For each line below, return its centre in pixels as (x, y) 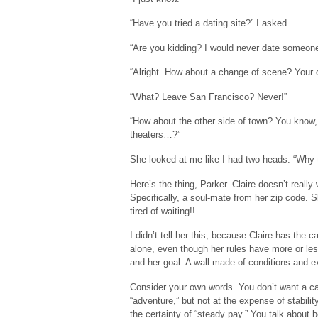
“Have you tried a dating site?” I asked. (210, 23)
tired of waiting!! (163, 211)
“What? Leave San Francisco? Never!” (208, 97)
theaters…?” (155, 135)
